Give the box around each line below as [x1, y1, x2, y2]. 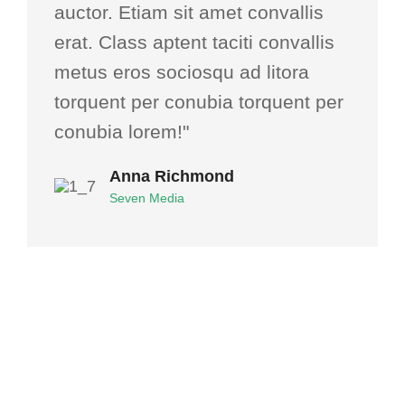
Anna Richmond [109, 166, 234, 185]
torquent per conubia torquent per [54, 90, 344, 112]
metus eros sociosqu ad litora [54, 61, 309, 82]
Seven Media [109, 190, 184, 205]
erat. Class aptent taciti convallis [54, 31, 334, 52]
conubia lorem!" [54, 120, 189, 142]
